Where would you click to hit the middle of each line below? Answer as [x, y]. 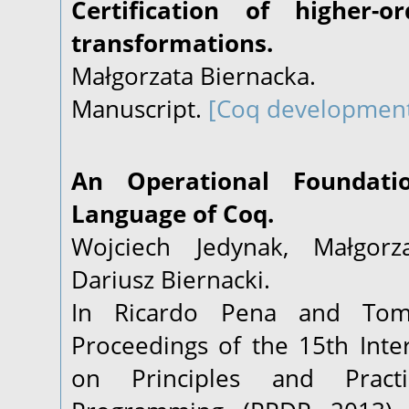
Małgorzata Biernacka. [194, 76]
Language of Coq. [173, 214]
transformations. [172, 43]
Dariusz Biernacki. [171, 279]
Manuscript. [140, 109]
